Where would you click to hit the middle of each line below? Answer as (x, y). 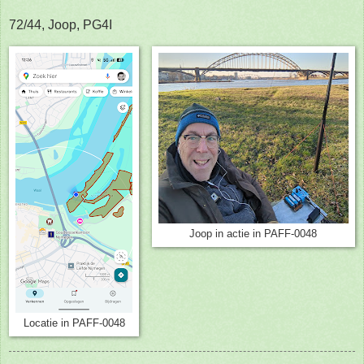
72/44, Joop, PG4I (61, 24)
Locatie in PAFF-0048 (74, 323)
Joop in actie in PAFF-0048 (253, 234)
